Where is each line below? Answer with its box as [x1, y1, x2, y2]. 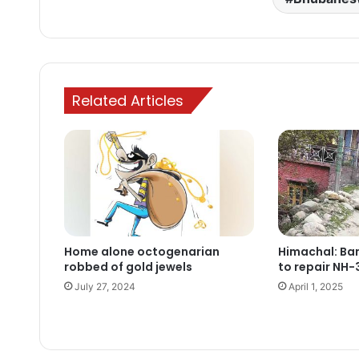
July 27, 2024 [74, 280, 135, 293]
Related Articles [71, 90, 184, 111]
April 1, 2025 [288, 280, 343, 293]
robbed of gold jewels [63, 259, 192, 276]
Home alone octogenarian [63, 244, 220, 260]
